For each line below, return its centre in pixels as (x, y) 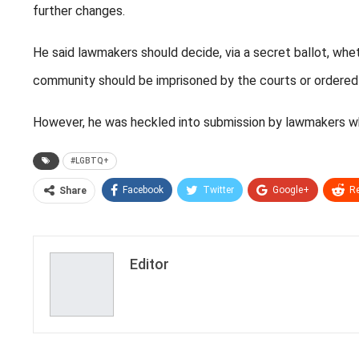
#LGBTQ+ (90, 161)
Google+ (291, 190)
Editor (149, 264)
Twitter (218, 190)
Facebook (143, 190)
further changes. (79, 11)
